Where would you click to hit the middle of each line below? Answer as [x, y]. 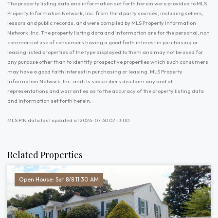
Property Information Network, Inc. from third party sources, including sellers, [105, 13]
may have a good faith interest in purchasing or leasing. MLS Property [95, 72]
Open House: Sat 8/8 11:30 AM [59, 179]
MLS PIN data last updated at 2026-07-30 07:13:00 [68, 120]
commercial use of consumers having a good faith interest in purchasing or [103, 42]
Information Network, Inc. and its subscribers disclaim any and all [91, 81]
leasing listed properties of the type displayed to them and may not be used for [105, 52]
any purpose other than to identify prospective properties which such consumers [108, 62]
